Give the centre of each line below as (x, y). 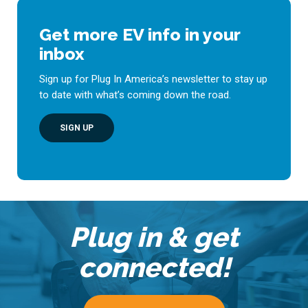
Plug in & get (154, 236)
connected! (154, 267)
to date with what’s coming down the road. (135, 95)
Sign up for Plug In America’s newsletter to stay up (153, 79)
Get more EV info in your (139, 35)
